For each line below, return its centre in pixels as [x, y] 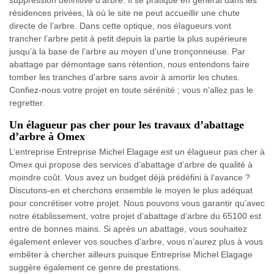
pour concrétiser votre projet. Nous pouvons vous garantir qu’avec [137, 203]
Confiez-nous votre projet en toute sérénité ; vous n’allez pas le [131, 90]
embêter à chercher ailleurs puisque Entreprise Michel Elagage [131, 255]
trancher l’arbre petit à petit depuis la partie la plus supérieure [128, 39]
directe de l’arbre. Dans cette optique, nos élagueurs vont [120, 26]
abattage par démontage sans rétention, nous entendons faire [129, 65]
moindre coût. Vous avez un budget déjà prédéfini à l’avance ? [130, 178]
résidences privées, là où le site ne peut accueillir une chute [124, 13]
